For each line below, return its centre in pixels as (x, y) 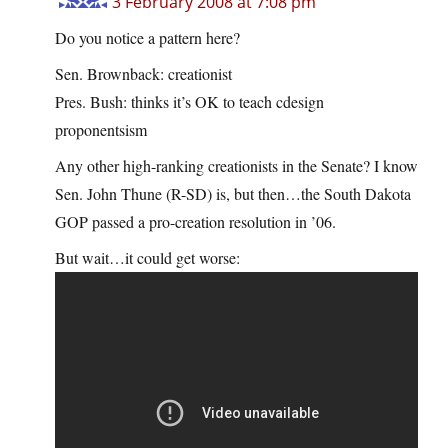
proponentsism (101, 130)
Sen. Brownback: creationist (143, 74)
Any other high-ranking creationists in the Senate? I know (236, 166)
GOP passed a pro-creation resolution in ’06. (195, 222)
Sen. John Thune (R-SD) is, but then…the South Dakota (233, 194)
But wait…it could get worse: (147, 258)
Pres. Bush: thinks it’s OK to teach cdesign (189, 102)
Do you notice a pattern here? (147, 38)
